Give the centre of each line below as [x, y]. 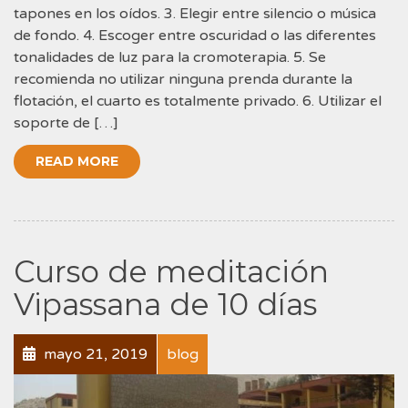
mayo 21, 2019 [94, 354]
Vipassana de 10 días [165, 304]
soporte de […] [66, 122]
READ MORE [77, 161]
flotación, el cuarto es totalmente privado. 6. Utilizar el [198, 101]
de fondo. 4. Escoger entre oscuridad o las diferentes [195, 35]
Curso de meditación [171, 271]
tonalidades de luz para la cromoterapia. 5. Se [170, 57]
